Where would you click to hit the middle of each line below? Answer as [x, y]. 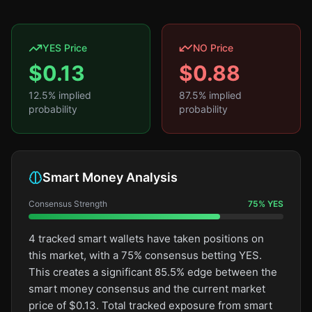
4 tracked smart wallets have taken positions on [146, 239]
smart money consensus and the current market [147, 289]
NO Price [213, 48]
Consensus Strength [68, 204]
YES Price [65, 48]
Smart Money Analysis [110, 177]
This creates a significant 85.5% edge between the [153, 272]
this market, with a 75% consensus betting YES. [145, 255]
